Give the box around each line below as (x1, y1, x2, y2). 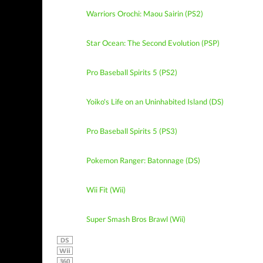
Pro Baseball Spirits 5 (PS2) (86, 68, 177, 77)
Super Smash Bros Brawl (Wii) (86, 214, 186, 224)
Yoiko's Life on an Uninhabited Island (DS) (86, 97, 224, 106)
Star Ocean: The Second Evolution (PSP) (86, 38, 220, 48)
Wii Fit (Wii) (86, 185, 126, 194)
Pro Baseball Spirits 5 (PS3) (86, 126, 177, 136)
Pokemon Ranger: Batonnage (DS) (86, 156, 200, 165)
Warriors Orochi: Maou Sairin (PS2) (86, 9, 203, 18)
